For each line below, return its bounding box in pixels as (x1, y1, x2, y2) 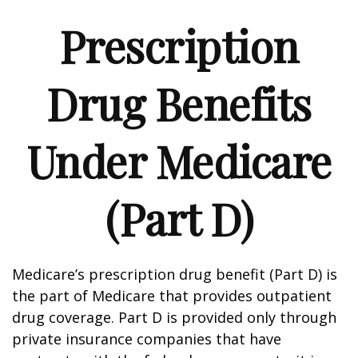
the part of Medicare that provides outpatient (12, 286, 332, 305)
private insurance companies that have (12, 329, 281, 348)
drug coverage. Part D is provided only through (12, 308, 336, 327)
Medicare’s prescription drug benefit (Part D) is (12, 265, 337, 284)
